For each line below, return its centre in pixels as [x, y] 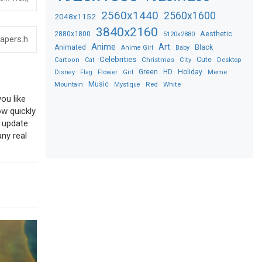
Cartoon [67, 60]
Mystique [127, 84]
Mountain [69, 84]
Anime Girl [137, 47]
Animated [70, 47]
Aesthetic [216, 33]
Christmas [158, 59]
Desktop [229, 59]
